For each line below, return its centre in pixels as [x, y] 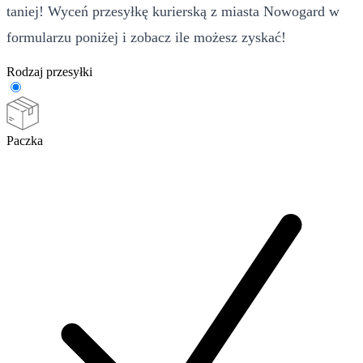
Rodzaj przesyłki [49, 71]
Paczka [25, 140]
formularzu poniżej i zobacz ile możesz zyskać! [146, 37]
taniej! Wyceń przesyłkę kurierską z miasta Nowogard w [173, 11]
